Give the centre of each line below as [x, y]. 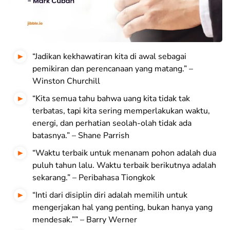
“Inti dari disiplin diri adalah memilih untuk [110, 195]
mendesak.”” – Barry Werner [85, 220]
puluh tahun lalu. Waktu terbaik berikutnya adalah [124, 166]
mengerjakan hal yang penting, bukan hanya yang [122, 208]
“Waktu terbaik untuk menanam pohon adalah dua [124, 153]
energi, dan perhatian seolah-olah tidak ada [112, 123]
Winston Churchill [66, 81]
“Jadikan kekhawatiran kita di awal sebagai [109, 57]
